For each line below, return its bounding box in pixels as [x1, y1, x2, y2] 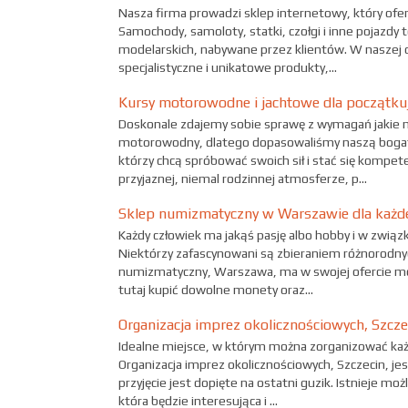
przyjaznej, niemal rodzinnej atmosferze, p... [118, 171, 367, 186]
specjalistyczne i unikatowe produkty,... [118, 60, 337, 75]
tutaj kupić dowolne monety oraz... [118, 282, 313, 297]
